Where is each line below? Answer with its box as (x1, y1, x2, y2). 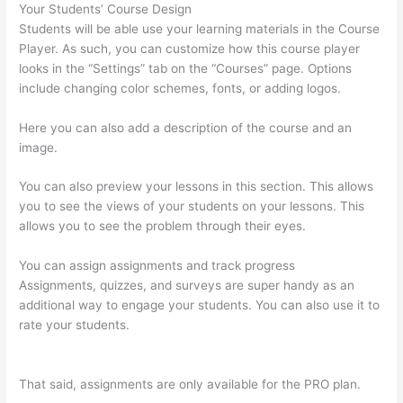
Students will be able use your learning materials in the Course (19, 21, 381, 36)
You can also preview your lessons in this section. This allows (19, 179, 374, 194)
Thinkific (19, 337, 68, 353)
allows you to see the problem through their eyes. (19, 219, 307, 234)
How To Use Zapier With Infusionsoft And (133, 318, 372, 333)
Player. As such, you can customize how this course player (19, 40, 361, 56)
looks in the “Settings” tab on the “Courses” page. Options (19, 60, 353, 76)
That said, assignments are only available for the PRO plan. (19, 377, 362, 392)
